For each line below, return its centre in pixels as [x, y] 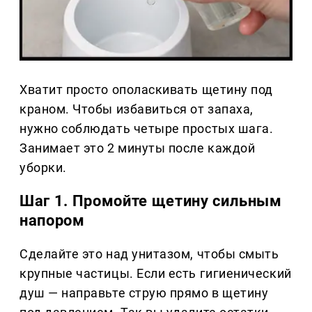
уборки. [43, 168]
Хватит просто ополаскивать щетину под [146, 90]
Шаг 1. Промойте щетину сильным [151, 201]
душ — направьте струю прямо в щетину [144, 293]
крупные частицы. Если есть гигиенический [156, 274]
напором [52, 221]
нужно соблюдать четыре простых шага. [147, 129]
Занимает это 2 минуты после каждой [138, 148]
